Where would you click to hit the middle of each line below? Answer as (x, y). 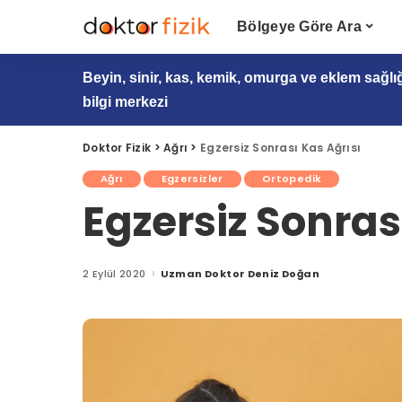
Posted (166, 277)
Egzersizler (192, 179)
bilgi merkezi (125, 102)
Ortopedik (292, 179)
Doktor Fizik (117, 148)
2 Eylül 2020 (114, 273)
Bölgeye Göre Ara (299, 26)
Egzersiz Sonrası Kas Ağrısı (280, 148)
